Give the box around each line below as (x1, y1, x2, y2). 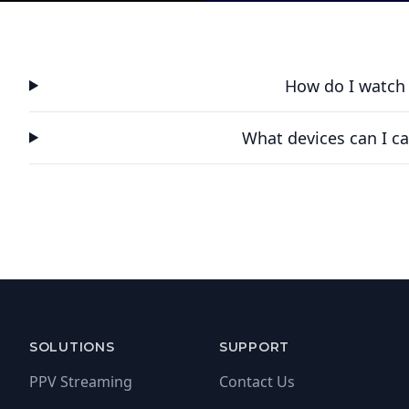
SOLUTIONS (29, 338, 115, 355)
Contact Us (219, 371, 295, 392)
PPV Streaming (29, 371, 132, 392)
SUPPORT (219, 338, 289, 355)
